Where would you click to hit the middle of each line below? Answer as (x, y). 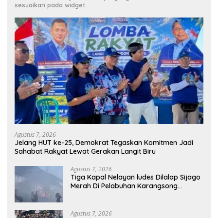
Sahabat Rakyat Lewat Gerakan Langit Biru (85, 151)
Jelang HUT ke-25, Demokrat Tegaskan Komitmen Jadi (104, 142)
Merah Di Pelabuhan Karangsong (124, 186)
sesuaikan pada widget (50, 5)
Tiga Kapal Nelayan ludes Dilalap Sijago (136, 177)
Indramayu (88, 194)
